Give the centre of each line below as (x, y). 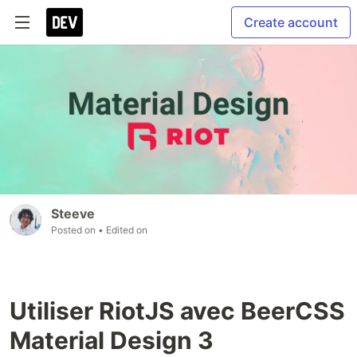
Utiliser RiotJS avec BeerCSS (177, 311)
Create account (291, 22)
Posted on (75, 230)
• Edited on (123, 230)
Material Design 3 (112, 341)
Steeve (73, 214)
